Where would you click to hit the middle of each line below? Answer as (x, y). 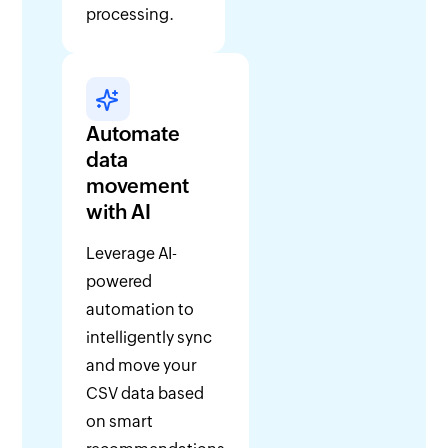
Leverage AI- (132, 254)
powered (119, 282)
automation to (140, 310)
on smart (120, 422)
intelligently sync (149, 338)
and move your (142, 366)
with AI (119, 212)
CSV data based (145, 394)
